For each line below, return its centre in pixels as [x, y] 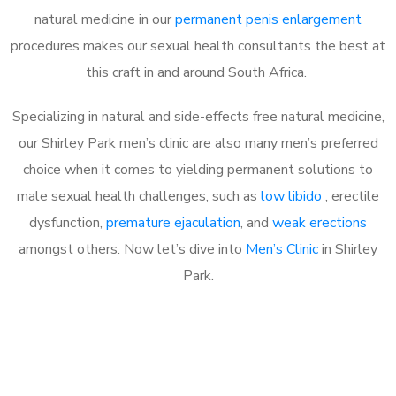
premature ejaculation [173, 222]
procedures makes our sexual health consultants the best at [198, 46]
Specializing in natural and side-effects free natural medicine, [198, 116]
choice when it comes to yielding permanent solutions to [198, 169]
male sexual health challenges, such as [139, 196]
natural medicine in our [105, 19]
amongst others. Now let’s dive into [132, 249]
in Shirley [348, 249]
